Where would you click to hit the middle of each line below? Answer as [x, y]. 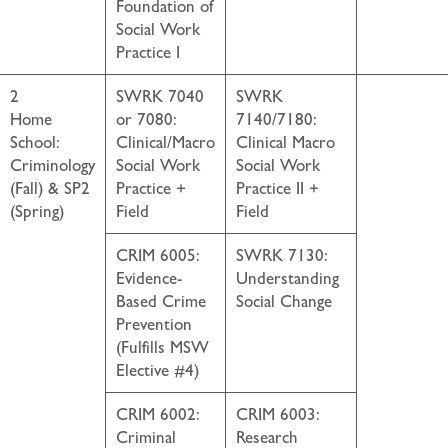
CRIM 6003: [278, 414]
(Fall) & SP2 [50, 188]
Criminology [52, 165]
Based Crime [161, 301]
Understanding [287, 278]
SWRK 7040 [160, 96]
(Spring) [37, 211]
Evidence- [149, 278]
